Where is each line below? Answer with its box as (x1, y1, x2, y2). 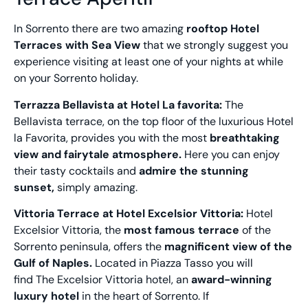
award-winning (191, 272, 272, 287)
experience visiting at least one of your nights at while (14, 54, 283, 69)
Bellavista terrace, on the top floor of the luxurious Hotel (14, 113, 294, 129)
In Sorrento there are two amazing (14, 21, 186, 36)
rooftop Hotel (186, 21, 259, 36)
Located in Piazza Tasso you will (92, 256, 253, 271)
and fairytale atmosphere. (41, 146, 184, 162)
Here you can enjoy (184, 146, 280, 162)
